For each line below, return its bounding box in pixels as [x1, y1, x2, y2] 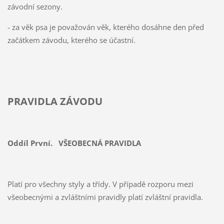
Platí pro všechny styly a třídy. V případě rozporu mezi [7, 178, 193, 189]
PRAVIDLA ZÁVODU [7, 94, 102, 108]
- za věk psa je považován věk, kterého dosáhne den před [7, 21, 204, 32]
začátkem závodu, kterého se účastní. [7, 34, 135, 45]
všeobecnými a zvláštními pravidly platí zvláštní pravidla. [7, 191, 203, 202]
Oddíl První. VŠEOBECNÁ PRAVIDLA [7, 137, 141, 148]
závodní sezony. [7, 1, 62, 11]
